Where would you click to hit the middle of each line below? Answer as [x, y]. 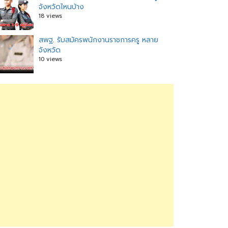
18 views [50, 16]
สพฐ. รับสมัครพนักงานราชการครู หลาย [98, 40]
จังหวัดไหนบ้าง [61, 7]
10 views [50, 59]
